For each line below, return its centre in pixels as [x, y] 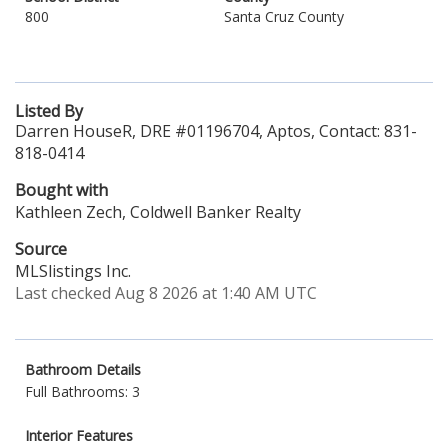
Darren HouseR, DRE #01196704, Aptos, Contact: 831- [216, 131]
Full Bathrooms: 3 [82, 391]
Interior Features [79, 435]
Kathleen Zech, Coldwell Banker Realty [158, 212]
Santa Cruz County [284, 16]
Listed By [49, 111]
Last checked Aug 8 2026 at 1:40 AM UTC [166, 293]
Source [41, 249]
